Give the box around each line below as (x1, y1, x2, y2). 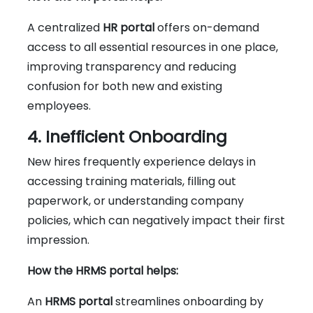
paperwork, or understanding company (27, 192, 244, 209)
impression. (27, 231, 89, 248)
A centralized (27, 19, 103, 36)
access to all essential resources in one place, (27, 38, 278, 55)
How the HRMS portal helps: (27, 262, 178, 279)
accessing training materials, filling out (27, 173, 236, 189)
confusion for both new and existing (27, 78, 222, 94)
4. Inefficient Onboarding (27, 124, 227, 148)
